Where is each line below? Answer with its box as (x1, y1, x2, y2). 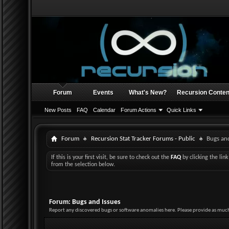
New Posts (44, 107, 72, 113)
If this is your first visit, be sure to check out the (51, 154, 171, 161)
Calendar (93, 107, 116, 113)
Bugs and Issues (72, 198, 121, 206)
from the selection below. (51, 162, 115, 168)
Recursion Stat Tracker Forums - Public (91, 135, 195, 142)
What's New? (129, 89, 167, 96)
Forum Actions (121, 107, 156, 113)
